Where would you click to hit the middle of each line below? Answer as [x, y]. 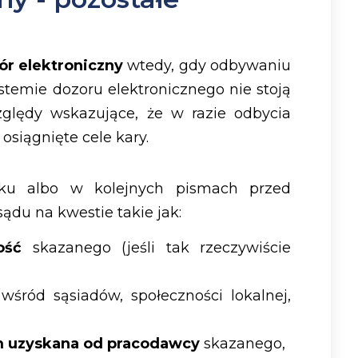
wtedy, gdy [167, 65]
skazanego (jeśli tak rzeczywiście [156, 248]
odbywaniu [251, 65]
